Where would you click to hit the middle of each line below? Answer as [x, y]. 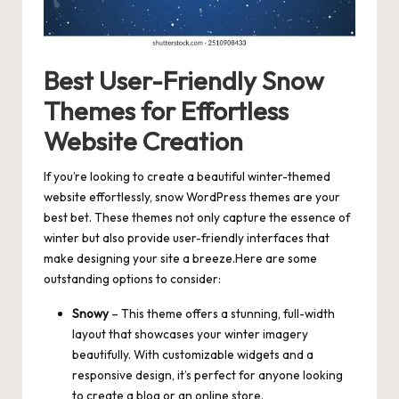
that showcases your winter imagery [207, 334]
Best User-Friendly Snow [184, 80]
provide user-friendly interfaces [216, 237]
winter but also [85, 237]
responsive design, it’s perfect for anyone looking [208, 375]
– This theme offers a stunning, [196, 313]
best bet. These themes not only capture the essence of [197, 217]
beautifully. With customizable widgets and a [193, 354]
